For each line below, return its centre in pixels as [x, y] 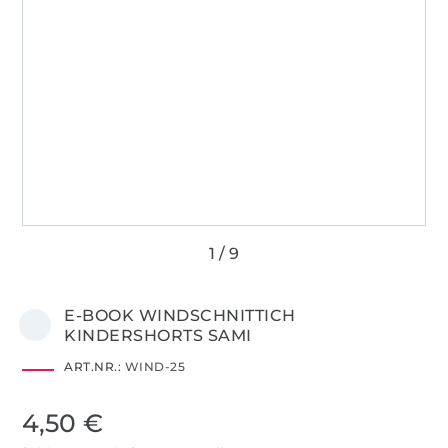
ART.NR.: [93, 366]
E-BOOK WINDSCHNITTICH [180, 315]
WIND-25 [153, 366]
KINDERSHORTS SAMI [158, 335]
